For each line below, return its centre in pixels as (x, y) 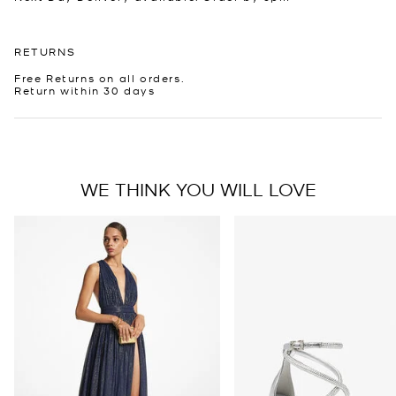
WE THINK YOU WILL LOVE (198, 188)
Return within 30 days (85, 90)
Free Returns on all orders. (100, 77)
